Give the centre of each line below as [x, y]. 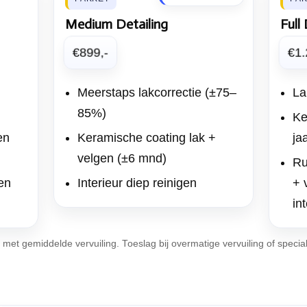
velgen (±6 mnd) [122, 158]
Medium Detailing [116, 24]
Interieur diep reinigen [137, 183]
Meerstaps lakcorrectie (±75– [157, 93]
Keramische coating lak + [147, 138]
